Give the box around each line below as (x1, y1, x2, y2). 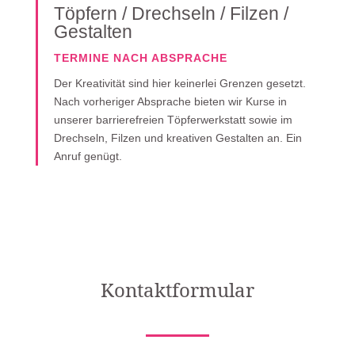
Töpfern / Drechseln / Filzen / (53, 3, 288, 24)
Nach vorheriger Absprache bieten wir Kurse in (53, 95, 287, 108)
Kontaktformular (100, 277, 254, 303)
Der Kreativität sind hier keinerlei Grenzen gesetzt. (53, 77, 306, 90)
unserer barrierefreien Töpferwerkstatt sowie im (53, 113, 292, 126)
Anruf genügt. (53, 150, 122, 162)
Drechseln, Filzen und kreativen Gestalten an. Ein (53, 132, 302, 144)
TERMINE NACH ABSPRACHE (53, 52, 227, 64)
